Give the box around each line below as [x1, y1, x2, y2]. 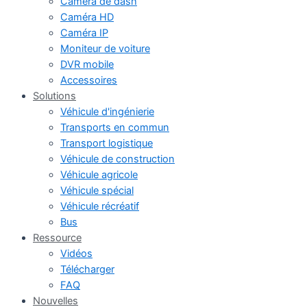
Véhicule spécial [60, 184, 134, 197]
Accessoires [60, 73, 117, 86]
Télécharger [60, 262, 114, 275]
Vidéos [60, 247, 93, 260]
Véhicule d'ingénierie [60, 105, 154, 118]
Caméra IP [60, 26, 108, 39]
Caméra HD [60, 10, 114, 23]
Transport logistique [60, 136, 153, 149]
